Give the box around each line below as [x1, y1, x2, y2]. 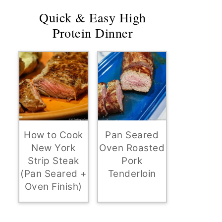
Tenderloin [108, 167, 156, 179]
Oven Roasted [99, 142, 165, 154]
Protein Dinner [53, 24, 133, 41]
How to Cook [24, 129, 83, 141]
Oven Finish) [24, 180, 82, 192]
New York [31, 142, 76, 154]
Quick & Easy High [39, 9, 146, 26]
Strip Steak [28, 155, 79, 166]
